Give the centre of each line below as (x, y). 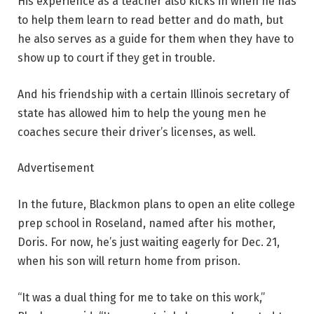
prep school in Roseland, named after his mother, (146, 224)
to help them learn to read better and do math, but (150, 20)
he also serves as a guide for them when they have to (156, 39)
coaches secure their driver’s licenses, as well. (137, 132)
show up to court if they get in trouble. (116, 58)
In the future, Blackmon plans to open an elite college (156, 205)
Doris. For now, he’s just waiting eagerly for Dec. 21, (149, 243)
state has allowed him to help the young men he (142, 113)
